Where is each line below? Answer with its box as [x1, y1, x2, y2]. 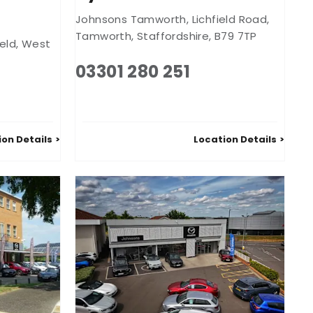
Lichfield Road [191, 12, 268, 27]
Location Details [194, 133, 277, 147]
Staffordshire [137, 29, 210, 44]
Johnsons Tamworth [75, 12, 187, 27]
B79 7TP [214, 29, 257, 44]
